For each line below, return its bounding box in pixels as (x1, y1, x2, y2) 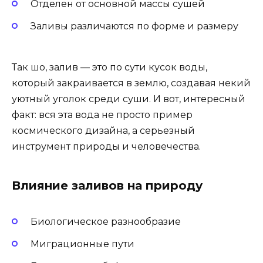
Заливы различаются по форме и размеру (31, 20, 238, 32)
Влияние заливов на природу (12, 178, 203, 193)
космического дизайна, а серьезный (12, 124, 195, 136)
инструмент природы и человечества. (12, 140, 201, 152)
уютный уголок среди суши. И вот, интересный (12, 93, 245, 104)
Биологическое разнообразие (31, 216, 181, 228)
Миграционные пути (31, 238, 134, 250)
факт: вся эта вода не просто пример (12, 109, 193, 120)
